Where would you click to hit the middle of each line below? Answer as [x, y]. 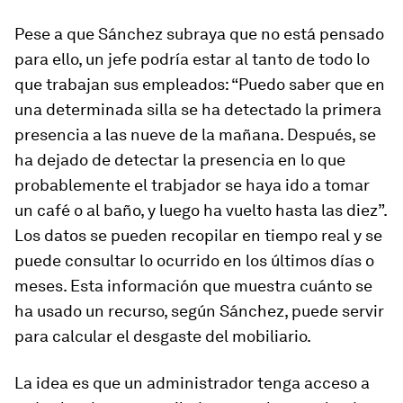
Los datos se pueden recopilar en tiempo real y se [198, 235]
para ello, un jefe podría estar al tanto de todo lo [192, 59]
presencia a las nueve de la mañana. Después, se [195, 134]
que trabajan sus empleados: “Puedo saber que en [200, 84]
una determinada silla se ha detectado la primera [198, 109]
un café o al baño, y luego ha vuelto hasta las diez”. [201, 210]
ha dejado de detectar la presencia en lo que [180, 160]
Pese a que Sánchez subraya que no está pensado [199, 34]
